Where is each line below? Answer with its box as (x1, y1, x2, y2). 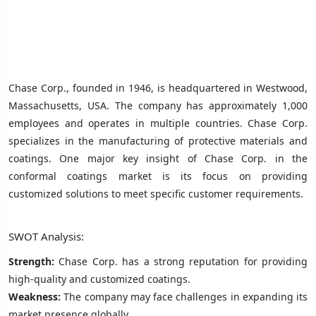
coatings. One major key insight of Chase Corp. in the (8, 151, 308, 165)
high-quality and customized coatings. (8, 272, 190, 286)
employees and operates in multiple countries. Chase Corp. (8, 116, 308, 130)
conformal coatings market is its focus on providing (8, 169, 308, 183)
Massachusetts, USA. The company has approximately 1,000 (8, 98, 308, 112)
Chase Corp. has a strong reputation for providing (59, 254, 308, 268)
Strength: (8, 254, 59, 268)
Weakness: (8, 289, 64, 303)
